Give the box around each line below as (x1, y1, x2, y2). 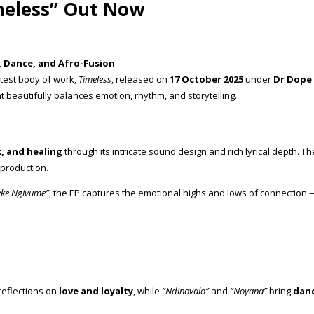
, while (133, 284, 162, 297)
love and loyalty (59, 284, 133, 297)
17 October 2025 (170, 72, 243, 86)
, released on (111, 72, 170, 86)
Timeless (78, 72, 111, 86)
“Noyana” (230, 284, 267, 297)
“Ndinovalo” (162, 284, 209, 297)
